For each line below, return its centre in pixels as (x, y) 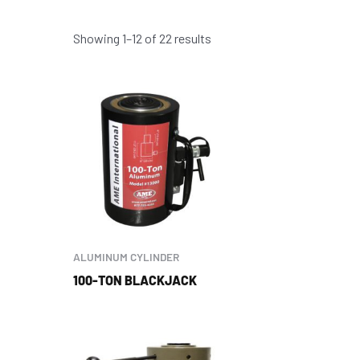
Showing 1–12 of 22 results (142, 38)
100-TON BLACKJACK (135, 280)
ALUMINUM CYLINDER (126, 257)
